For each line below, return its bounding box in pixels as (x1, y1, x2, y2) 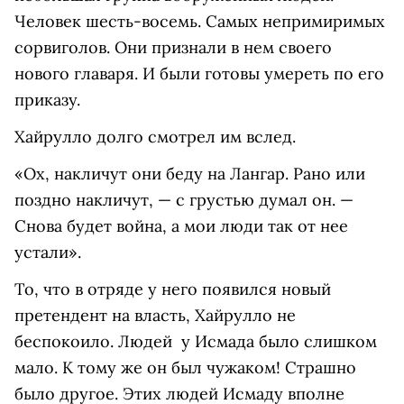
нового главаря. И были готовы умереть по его (14, 63, 384, 85)
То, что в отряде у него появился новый (14, 279, 331, 300)
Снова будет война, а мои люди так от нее (14, 216, 348, 237)
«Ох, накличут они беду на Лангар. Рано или (14, 163, 365, 185)
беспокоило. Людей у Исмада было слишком (14, 331, 377, 353)
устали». (14, 242, 86, 263)
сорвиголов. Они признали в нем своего (14, 37, 332, 59)
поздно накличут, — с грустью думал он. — (14, 189, 353, 211)
